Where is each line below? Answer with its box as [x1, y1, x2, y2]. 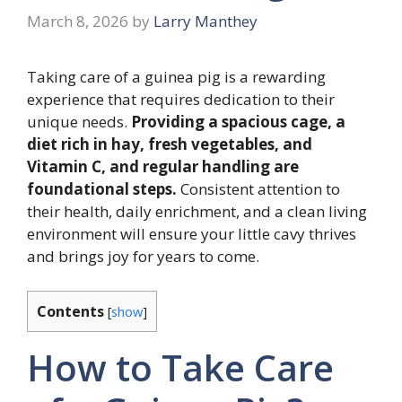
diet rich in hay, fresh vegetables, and [27, 134, 312, 155]
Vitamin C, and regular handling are [27, 156, 299, 178]
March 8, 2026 [27, 11, 128, 32]
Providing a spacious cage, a [131, 111, 345, 133]
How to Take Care [27, 342, 334, 392]
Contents [37, 301, 104, 321]
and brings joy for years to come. [27, 246, 259, 267]
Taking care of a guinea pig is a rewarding [27, 66, 326, 88]
